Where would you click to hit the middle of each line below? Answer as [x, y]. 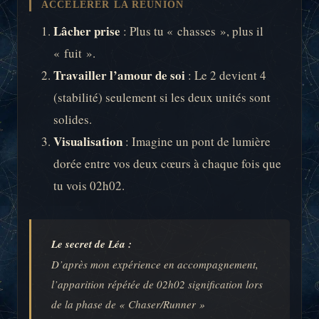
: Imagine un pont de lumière [197, 141]
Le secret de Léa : [91, 244]
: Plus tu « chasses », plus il [192, 31]
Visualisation [88, 141]
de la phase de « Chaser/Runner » [128, 304]
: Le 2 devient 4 [226, 75]
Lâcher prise [87, 31]
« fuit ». [74, 53]
